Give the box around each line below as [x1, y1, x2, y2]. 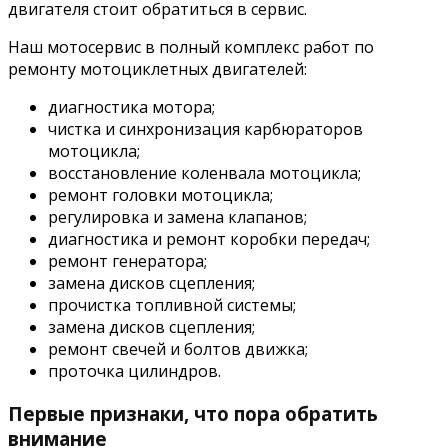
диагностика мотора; [48, 95, 215, 118]
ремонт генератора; [48, 249, 207, 272]
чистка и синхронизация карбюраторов [48, 117, 363, 140]
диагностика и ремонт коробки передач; [48, 227, 370, 250]
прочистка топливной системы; [48, 293, 296, 316]
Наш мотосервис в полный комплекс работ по [8, 35, 374, 58]
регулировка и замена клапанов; [48, 205, 307, 228]
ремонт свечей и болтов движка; [48, 337, 308, 360]
